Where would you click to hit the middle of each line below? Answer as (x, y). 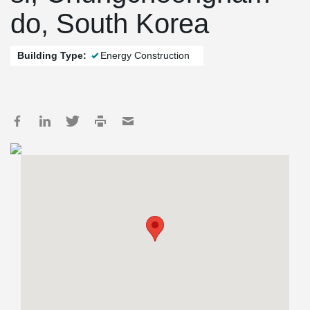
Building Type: (52, 55)
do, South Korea (110, 24)
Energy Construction (145, 55)
